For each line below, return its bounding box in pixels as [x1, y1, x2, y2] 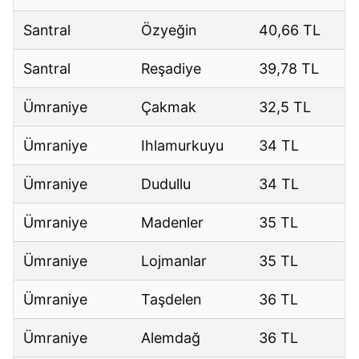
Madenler [141, 214, 204, 232]
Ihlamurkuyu [141, 137, 224, 155]
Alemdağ [141, 329, 201, 347]
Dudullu [141, 175, 192, 193]
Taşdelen [141, 291, 202, 309]
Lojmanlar [141, 252, 208, 270]
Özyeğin [141, 22, 197, 39]
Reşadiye [141, 60, 202, 78]
